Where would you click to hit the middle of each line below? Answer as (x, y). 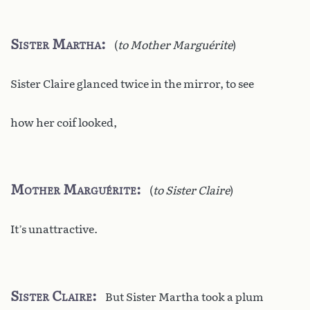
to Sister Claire (191, 190)
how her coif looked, (64, 122)
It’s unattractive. (54, 229)
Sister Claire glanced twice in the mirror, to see (132, 84)
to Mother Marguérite (175, 45)
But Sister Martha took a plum (184, 297)
